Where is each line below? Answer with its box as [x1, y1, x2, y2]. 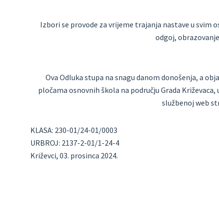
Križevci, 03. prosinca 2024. [30, 151, 118, 160]
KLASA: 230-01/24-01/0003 [30, 125, 117, 135]
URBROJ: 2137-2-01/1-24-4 [30, 138, 119, 148]
